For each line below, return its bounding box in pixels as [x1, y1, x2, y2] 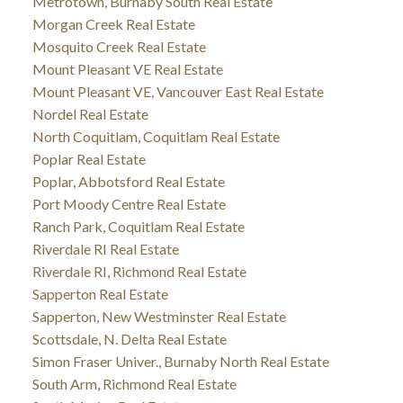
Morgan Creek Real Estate [31, 14, 195, 32]
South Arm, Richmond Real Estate [31, 374, 237, 392]
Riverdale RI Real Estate [31, 239, 179, 257]
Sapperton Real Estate [31, 284, 168, 302]
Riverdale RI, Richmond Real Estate [31, 262, 246, 280]
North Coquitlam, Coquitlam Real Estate [31, 127, 280, 145]
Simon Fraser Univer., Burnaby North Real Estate [31, 352, 329, 370]
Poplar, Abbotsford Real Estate [31, 172, 225, 190]
